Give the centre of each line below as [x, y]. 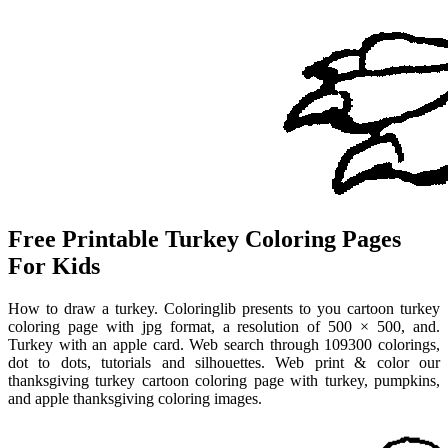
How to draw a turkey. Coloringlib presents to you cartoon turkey [224, 309]
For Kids [54, 266]
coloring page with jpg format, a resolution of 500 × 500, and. [224, 327]
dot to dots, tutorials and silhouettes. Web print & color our [224, 363]
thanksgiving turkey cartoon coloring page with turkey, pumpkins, [224, 381]
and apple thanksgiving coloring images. [135, 399]
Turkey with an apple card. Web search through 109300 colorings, [224, 345]
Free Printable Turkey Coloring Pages [204, 239]
